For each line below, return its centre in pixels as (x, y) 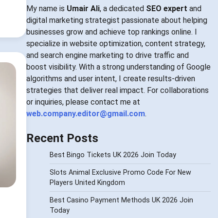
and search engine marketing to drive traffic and (107, 55)
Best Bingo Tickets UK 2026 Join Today (113, 155)
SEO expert (166, 9)
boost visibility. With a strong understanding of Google (118, 67)
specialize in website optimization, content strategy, (116, 44)
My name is (46, 9)
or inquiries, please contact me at (83, 102)
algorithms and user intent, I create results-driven (110, 79)
